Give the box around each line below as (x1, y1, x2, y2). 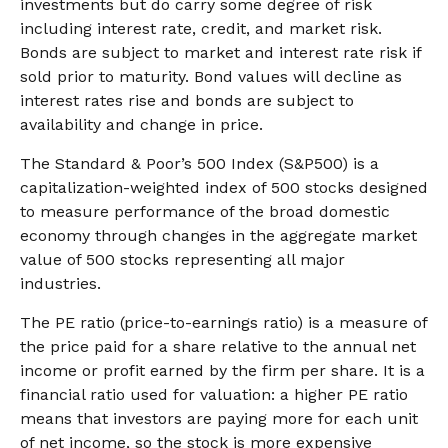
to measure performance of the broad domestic (20, 202, 390, 221)
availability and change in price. (20, 115, 263, 134)
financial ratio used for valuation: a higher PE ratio (20, 385, 408, 404)
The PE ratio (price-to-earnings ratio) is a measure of (20, 313, 427, 332)
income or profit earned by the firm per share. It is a (20, 361, 425, 380)
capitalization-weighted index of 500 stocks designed (20, 178, 428, 197)
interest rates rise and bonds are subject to (20, 91, 354, 110)
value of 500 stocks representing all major (20, 250, 345, 269)
